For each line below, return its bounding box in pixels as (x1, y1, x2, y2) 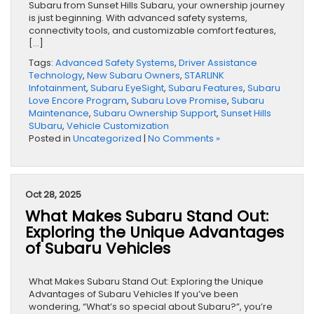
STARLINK (184, 69, 224, 83)
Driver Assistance (179, 56, 257, 70)
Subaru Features (168, 81, 243, 95)
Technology (29, 69, 83, 83)
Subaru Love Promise (131, 94, 227, 108)
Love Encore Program (29, 94, 127, 108)
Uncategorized (73, 132, 142, 146)
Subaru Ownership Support (93, 107, 217, 121)
